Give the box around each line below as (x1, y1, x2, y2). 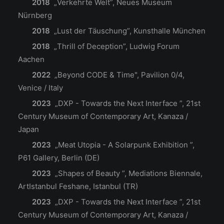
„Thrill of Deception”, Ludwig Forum (53, 41, 179, 51)
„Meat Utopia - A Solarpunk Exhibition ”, (54, 140, 194, 149)
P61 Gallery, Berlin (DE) (18, 153, 99, 162)
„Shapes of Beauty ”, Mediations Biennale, (54, 168, 202, 178)
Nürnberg (18, 10, 52, 20)
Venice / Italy (18, 83, 65, 92)
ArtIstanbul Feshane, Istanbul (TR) (18, 181, 138, 191)
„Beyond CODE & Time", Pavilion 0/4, (54, 70, 184, 79)
